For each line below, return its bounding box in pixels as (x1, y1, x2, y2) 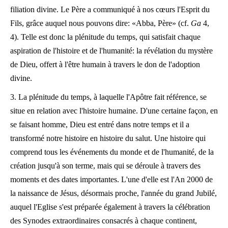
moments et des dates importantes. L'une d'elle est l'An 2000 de (10, 175, 213, 184)
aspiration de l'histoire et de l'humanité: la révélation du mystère (10, 46, 213, 55)
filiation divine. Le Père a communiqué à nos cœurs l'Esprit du (10, 5, 210, 14)
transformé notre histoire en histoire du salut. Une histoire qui (10, 134, 206, 142)
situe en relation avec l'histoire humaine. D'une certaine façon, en (10, 106, 218, 115)
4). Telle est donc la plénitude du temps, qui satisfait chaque (10, 33, 201, 41)
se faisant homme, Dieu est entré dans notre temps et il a (10, 120, 189, 129)
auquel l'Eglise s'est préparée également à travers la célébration (10, 203, 210, 211)
